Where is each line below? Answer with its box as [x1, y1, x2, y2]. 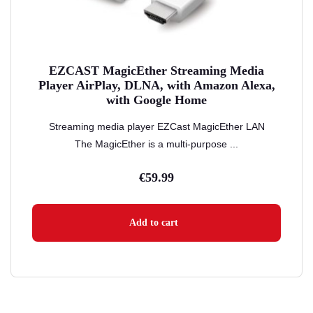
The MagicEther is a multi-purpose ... [75, 138, 238, 150]
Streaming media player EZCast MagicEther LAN [48, 121, 265, 132]
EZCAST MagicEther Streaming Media [49, 64, 264, 78]
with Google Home [106, 93, 207, 107]
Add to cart [129, 217, 178, 228]
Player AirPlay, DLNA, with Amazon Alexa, [38, 78, 275, 92]
